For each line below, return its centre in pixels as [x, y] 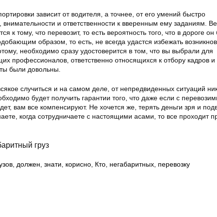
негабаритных [132, 164]
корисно [78, 164]
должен [28, 164]
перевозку [174, 164]
